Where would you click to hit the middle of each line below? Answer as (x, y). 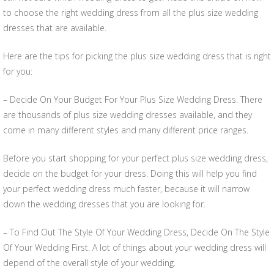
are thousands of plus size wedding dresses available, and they (128, 115)
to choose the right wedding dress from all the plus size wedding (131, 13)
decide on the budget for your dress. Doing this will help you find (130, 173)
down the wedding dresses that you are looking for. (104, 204)
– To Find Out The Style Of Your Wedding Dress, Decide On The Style (136, 232)
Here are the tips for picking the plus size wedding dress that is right (137, 56)
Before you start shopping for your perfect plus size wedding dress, (135, 158)
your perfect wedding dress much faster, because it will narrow (126, 189)
